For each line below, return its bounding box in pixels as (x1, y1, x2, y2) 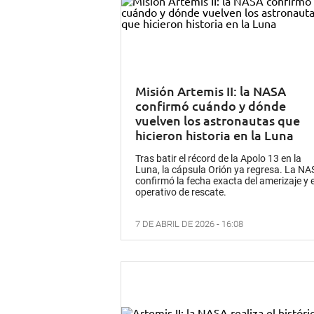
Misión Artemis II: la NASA (135, 83, 286, 100)
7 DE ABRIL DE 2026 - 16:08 (135, 219, 243, 230)
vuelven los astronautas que (135, 112, 300, 129)
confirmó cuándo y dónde (135, 97, 286, 114)
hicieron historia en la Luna (135, 127, 294, 144)
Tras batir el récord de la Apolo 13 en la (135, 153, 301, 165)
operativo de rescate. (135, 186, 226, 198)
